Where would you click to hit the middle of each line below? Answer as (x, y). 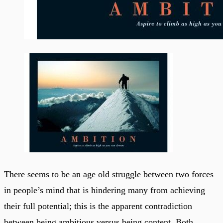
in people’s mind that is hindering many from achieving (105, 190)
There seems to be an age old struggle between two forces (109, 174)
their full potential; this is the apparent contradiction (98, 206)
